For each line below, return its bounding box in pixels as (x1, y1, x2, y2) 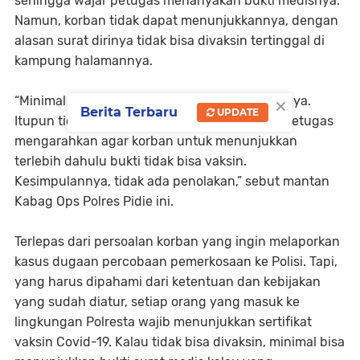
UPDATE (215, 105, 259, 118)
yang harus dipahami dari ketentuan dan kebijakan (14, 274, 321, 290)
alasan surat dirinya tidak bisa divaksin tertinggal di (14, 33, 325, 49)
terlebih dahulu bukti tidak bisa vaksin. (14, 153, 247, 170)
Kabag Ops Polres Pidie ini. (14, 194, 174, 210)
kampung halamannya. (14, 53, 153, 69)
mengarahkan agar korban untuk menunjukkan (14, 133, 297, 149)
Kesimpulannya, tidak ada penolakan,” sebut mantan (14, 174, 329, 190)
